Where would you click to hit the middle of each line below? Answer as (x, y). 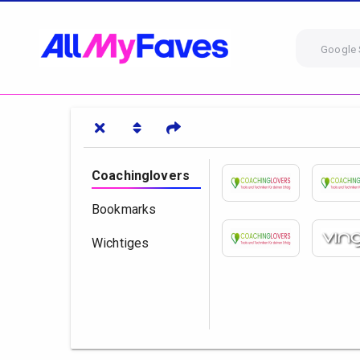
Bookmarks (124, 209)
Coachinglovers (141, 176)
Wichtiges (121, 243)
